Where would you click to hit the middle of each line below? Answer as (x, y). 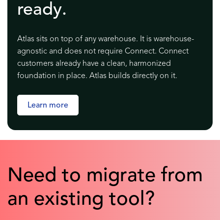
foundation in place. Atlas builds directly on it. (97, 76)
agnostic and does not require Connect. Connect (103, 52)
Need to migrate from (105, 177)
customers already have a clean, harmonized (94, 64)
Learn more (48, 106)
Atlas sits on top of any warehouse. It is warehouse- (106, 40)
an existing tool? (81, 200)
